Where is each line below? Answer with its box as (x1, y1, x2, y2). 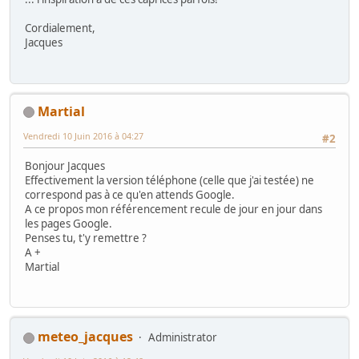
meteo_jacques (38, 328, 133, 346)
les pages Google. (25, 216, 112, 232)
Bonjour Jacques (25, 159, 105, 174)
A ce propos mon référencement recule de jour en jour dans (25, 202, 322, 217)
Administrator (148, 330, 217, 345)
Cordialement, (25, 21, 95, 36)
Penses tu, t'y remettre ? (25, 231, 147, 246)
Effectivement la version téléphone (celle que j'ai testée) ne (25, 173, 314, 188)
